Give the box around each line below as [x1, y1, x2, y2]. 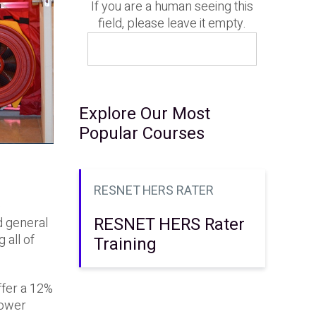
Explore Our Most [79, 101, 210, 126]
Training [94, 231, 157, 257]
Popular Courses [79, 121, 205, 146]
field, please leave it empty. [98, 14, 246, 34]
